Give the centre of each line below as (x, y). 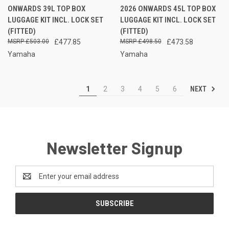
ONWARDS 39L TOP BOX (47, 8)
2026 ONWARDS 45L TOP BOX (168, 8)
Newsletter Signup (114, 147)
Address (29, 181)
